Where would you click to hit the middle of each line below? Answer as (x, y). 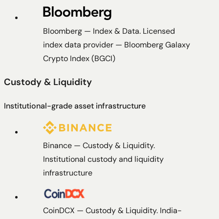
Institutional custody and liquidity (103, 159)
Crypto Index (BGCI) (79, 58)
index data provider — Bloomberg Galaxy (117, 44)
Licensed (159, 31)
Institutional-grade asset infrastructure (75, 106)
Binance (57, 145)
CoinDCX (59, 210)
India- (171, 210)
